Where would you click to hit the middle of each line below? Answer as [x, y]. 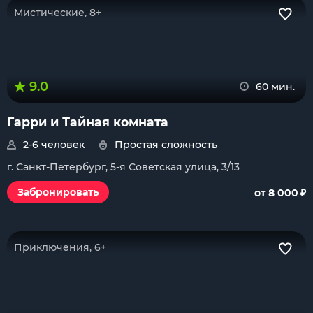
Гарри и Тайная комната [88, 122]
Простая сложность [166, 145]
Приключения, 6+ [60, 247]
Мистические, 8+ [58, 13]
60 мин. [275, 87]
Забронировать [58, 192]
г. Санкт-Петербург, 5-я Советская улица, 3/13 [123, 167]
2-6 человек [54, 145]
